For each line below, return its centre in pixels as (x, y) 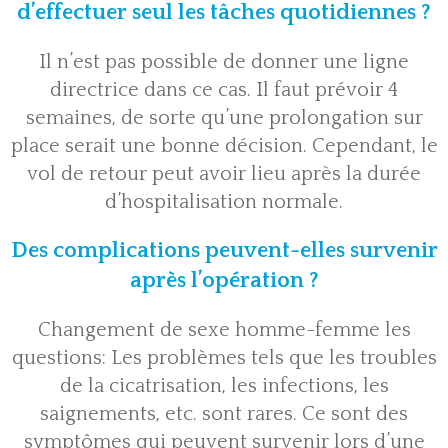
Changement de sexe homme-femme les (224, 330)
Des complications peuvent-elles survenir (224, 251)
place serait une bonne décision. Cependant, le (224, 146)
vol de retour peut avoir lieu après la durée (224, 174)
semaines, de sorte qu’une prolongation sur (224, 118)
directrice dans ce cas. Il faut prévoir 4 (224, 90)
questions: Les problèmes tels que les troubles (224, 358)
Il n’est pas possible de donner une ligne (224, 62)
